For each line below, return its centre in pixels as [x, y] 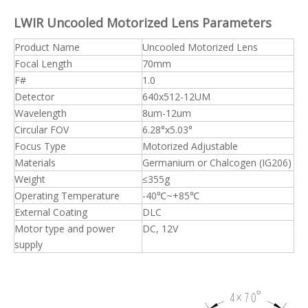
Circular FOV [42, 130]
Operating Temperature [67, 196]
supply [29, 244]
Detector [34, 97]
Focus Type [40, 146]
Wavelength [41, 113]
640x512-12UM [176, 97]
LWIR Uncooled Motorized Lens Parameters [143, 23]
